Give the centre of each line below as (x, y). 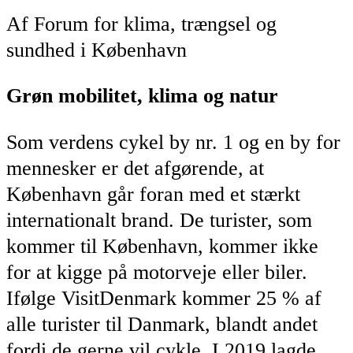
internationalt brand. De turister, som (159, 220)
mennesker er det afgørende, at (135, 168)
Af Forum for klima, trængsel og (141, 24)
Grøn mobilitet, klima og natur (142, 96)
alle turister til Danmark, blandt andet (162, 324)
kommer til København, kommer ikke (162, 246)
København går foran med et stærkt (153, 194)
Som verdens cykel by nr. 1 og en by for (173, 142)
